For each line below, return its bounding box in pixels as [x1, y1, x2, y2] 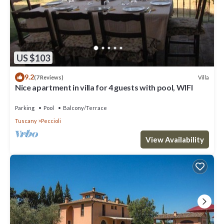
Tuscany [15, 117, 37, 124]
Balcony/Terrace [63, 104, 107, 111]
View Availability [145, 135, 204, 144]
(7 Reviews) [34, 74, 63, 81]
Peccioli [41, 117, 61, 124]
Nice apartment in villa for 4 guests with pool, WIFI [15, 82, 193, 92]
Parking [15, 104, 34, 111]
